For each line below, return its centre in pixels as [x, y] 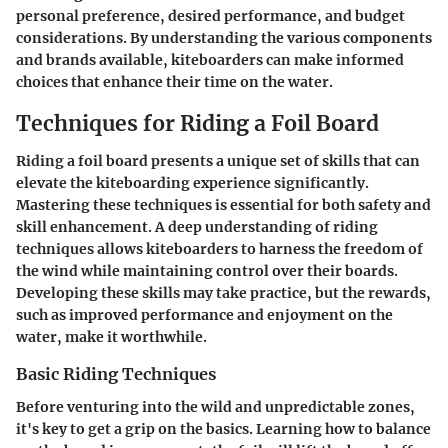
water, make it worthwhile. [111, 337]
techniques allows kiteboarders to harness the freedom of [219, 249]
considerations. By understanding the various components [224, 37]
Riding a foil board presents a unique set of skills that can [218, 161]
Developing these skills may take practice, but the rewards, [223, 293]
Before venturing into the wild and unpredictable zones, [215, 406]
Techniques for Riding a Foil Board [197, 123]
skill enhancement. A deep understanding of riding [197, 227]
